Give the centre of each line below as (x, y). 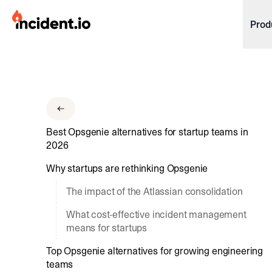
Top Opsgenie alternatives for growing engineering (155, 251)
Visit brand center (59, 133)
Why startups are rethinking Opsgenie (127, 168)
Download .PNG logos (66, 71)
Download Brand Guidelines (77, 112)
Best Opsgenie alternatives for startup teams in (147, 132)
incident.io (34, 16)
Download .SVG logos (66, 92)
